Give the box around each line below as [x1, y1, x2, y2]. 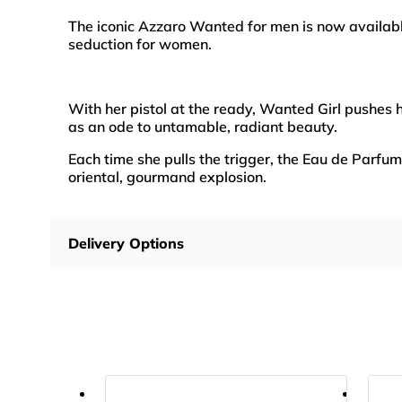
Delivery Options [68, 233, 184, 252]
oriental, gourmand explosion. [68, 167, 267, 186]
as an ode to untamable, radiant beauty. [68, 117, 337, 135]
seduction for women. [68, 34, 212, 53]
